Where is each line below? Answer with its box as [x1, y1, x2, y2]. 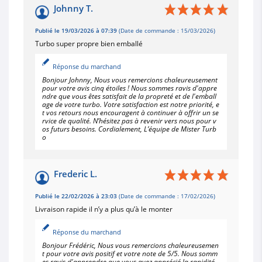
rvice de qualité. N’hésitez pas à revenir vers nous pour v [42, 115, 216, 126]
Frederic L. [54, 167, 97, 180]
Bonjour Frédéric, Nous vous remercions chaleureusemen [42, 240, 219, 250]
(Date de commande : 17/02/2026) [117, 192, 215, 200]
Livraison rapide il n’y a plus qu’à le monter [35, 204, 173, 214]
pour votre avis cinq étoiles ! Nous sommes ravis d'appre [42, 82, 217, 93]
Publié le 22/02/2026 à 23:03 [35, 192, 117, 200]
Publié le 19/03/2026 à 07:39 [35, 26, 117, 35]
